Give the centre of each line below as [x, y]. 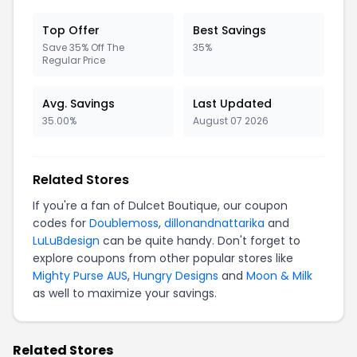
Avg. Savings [78, 104]
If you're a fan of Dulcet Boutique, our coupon [160, 206]
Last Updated [232, 104]
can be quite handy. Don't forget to [200, 241]
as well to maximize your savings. [125, 293]
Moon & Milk [279, 276]
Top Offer [71, 30]
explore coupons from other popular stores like [163, 258]
